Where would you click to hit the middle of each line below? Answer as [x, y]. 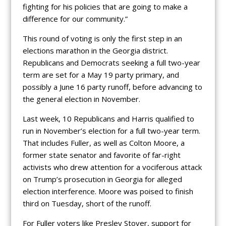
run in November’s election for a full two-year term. [111, 130]
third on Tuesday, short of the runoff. [87, 203]
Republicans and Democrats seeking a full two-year [111, 62]
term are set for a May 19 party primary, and [101, 74]
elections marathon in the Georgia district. [95, 50]
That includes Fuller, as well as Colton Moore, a [103, 143]
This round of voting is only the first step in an [102, 38]
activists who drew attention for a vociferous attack [112, 167]
